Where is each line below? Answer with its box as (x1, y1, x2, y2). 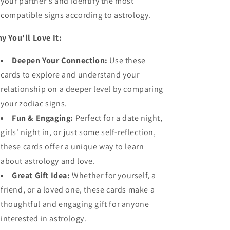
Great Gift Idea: (12, 170, 70, 181)
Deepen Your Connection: (12, 55, 108, 66)
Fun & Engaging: (12, 112, 73, 123)
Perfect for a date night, (75, 112, 163, 123)
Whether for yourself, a (72, 170, 157, 181)
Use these (109, 55, 146, 66)
